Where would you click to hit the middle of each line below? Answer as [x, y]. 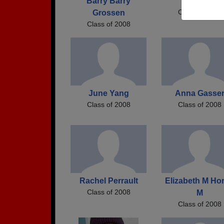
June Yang [108, 93]
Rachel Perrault [108, 180]
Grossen [108, 12]
